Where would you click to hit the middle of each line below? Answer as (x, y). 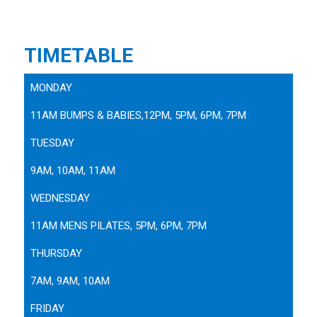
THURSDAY (56, 253)
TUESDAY (52, 143)
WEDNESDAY (60, 198)
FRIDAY (47, 308)
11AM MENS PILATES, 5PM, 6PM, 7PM (118, 225)
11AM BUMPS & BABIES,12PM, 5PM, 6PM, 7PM (138, 115)
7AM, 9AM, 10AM (70, 281)
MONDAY (51, 87)
